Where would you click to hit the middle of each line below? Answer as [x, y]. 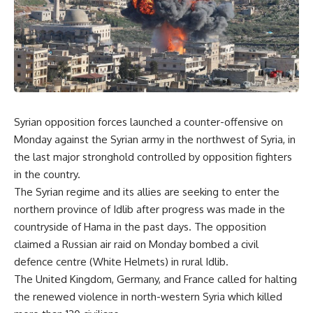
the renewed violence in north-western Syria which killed [148, 296]
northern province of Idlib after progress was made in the [150, 209]
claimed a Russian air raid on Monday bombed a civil [136, 244]
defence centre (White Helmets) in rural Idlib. [121, 261]
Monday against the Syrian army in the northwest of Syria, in [155, 139]
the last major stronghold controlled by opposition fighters [153, 156]
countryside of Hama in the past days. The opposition [140, 226]
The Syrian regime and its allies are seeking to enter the [147, 191]
